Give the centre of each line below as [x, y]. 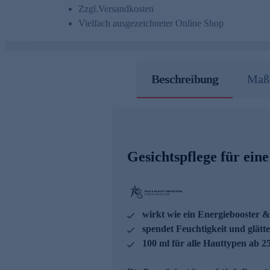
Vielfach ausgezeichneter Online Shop [151, 24]
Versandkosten [126, 9]
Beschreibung [184, 79]
